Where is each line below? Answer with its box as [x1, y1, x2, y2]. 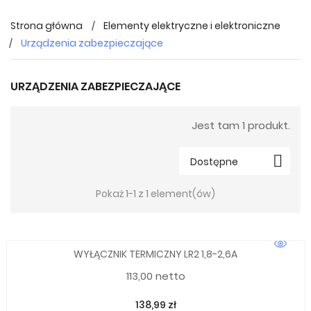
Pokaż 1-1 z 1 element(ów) [96, 187, 215, 201]
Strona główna [10, 19, 83, 33]
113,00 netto [126, 269, 185, 283]
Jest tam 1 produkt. [192, 118, 290, 133]
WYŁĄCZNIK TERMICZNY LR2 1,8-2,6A [74, 247, 237, 261]
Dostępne [190, 155, 238, 169]
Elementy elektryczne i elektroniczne [103, 19, 280, 33]
